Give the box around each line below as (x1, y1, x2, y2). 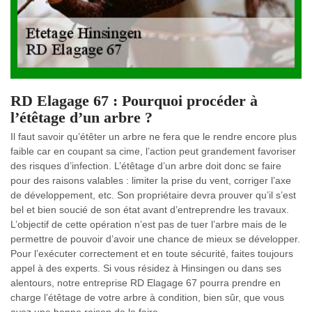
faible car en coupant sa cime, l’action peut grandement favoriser (10, 146, 296, 157)
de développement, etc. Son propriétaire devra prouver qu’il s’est (10, 189, 296, 201)
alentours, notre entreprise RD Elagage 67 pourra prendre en (10, 277, 281, 289)
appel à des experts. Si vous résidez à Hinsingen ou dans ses (10, 263, 281, 274)
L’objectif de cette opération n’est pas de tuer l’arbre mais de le (10, 219, 287, 231)
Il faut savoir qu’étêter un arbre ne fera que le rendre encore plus (10, 131, 297, 143)
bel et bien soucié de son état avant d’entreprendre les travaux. (10, 204, 289, 216)
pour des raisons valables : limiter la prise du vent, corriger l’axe (10, 175, 291, 187)
